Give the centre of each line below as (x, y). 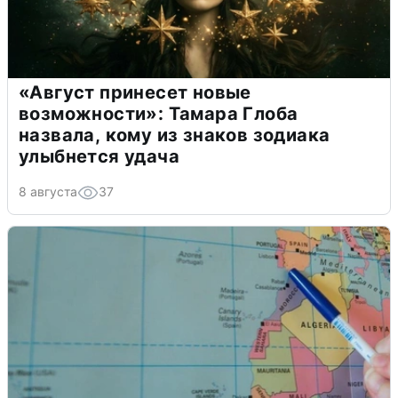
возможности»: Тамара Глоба (159, 113)
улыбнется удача (99, 156)
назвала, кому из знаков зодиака (175, 135)
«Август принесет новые (135, 92)
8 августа (48, 191)
